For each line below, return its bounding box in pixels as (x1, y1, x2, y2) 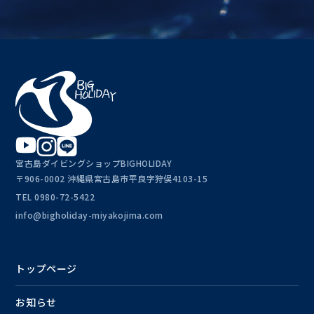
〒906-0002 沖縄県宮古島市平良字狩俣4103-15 (15, 172, 208, 184)
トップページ (15, 261, 77, 275)
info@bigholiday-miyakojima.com (15, 208, 163, 221)
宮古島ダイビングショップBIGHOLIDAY (15, 156, 172, 169)
